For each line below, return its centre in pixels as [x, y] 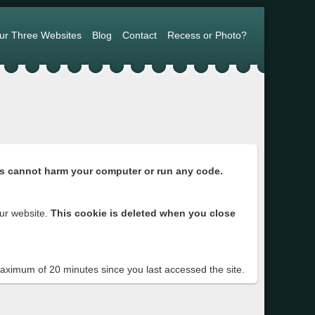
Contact [140, 35]
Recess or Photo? [207, 35]
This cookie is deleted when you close [143, 213]
